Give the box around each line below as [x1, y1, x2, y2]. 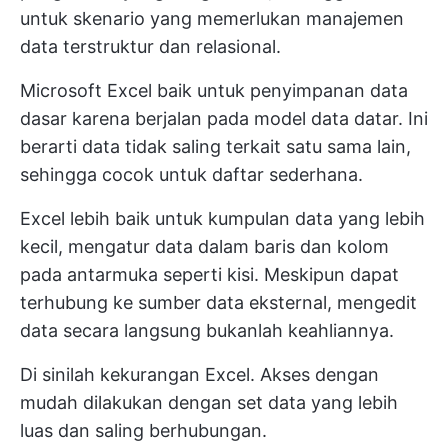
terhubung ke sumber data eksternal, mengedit [20, 292, 417, 314]
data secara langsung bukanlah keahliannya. [20, 320, 394, 342]
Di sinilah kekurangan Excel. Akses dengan [20, 364, 379, 386]
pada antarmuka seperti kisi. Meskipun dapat [20, 264, 399, 286]
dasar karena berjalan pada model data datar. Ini [20, 108, 428, 130]
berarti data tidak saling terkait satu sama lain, [20, 136, 411, 158]
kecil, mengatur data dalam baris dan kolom [20, 236, 389, 258]
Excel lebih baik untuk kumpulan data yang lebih [20, 208, 425, 230]
